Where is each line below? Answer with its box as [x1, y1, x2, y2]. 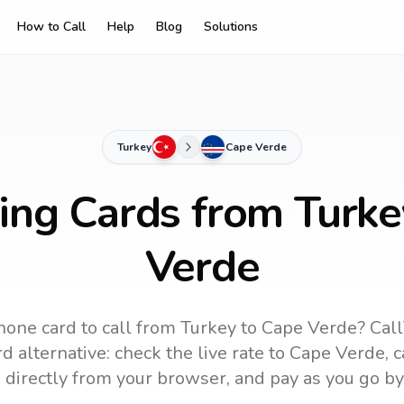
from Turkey [131, 316, 236, 340]
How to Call [17, 18, 86, 35]
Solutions [204, 18, 258, 35]
